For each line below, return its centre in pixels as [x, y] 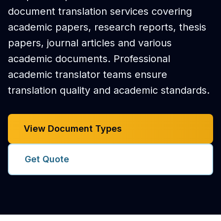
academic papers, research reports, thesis [107, 27]
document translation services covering [100, 11]
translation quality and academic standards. [109, 90]
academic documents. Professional [89, 59]
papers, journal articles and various [90, 43]
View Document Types [73, 129]
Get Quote [47, 159]
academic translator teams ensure [88, 74]
